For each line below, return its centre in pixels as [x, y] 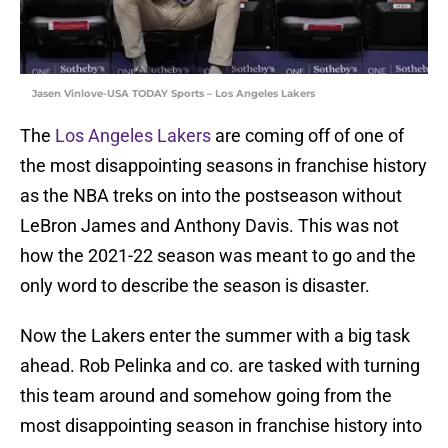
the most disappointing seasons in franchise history [223, 166]
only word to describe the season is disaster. [195, 286]
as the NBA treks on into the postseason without [211, 196]
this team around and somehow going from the [206, 396]
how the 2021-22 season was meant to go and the [218, 256]
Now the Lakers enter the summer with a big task [215, 336]
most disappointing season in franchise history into [221, 426]
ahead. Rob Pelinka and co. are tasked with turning [220, 366]
